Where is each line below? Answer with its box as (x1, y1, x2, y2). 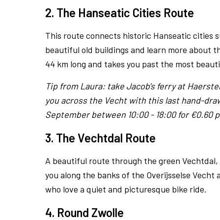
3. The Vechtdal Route (45, 131, 156, 145)
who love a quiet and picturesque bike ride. (45, 184, 207, 195)
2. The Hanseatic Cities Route (45, 5, 194, 20)
